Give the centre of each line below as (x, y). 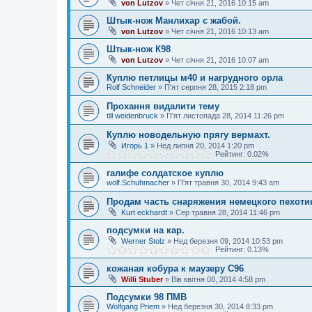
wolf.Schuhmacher (138, 182)
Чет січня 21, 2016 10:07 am (220, 60)
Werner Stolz (143, 241)
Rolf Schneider (131, 87)
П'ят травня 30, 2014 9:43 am (228, 182)
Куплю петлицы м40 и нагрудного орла (195, 78)
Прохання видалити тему (163, 106)
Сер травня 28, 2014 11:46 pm (228, 212)
